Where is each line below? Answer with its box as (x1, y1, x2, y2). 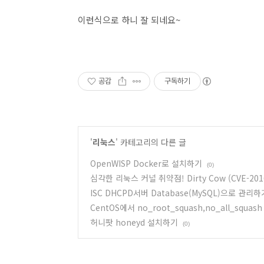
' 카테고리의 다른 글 (115, 136, 186, 148)
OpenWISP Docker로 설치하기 (90, 157, 202, 169)
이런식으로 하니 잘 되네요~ (78, 14, 180, 26)
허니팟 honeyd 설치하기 (90, 216, 178, 228)
